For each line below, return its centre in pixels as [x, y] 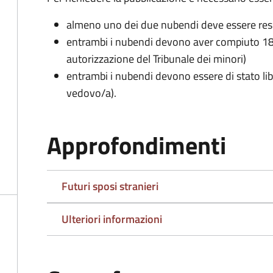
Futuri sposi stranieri [110, 186]
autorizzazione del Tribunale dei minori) [156, 59]
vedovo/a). [91, 93]
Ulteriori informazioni [112, 219]
